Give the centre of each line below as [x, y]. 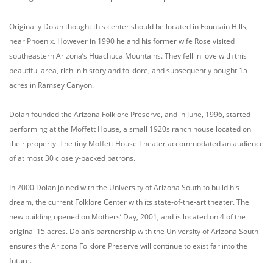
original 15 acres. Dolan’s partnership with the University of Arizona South [134, 231]
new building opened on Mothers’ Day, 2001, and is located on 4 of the [127, 217]
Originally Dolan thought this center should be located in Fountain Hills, [129, 27]
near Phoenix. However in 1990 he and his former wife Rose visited [122, 41]
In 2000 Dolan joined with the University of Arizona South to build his [124, 187]
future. [20, 261]
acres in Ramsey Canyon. [51, 85]
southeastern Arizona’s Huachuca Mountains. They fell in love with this [128, 56]
